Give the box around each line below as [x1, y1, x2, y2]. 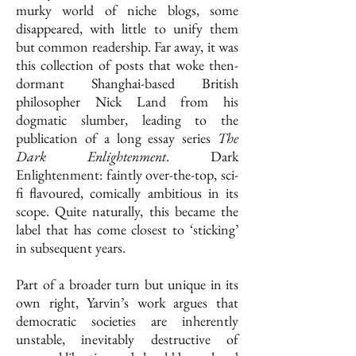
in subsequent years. [16, 238, 126, 257]
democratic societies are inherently [16, 311, 238, 331]
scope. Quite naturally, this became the [16, 202, 238, 221]
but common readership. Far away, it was [16, 37, 238, 56]
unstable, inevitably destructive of [16, 330, 238, 349]
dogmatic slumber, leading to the [16, 110, 238, 130]
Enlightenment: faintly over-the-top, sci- [16, 165, 238, 184]
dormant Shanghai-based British [16, 74, 238, 93]
